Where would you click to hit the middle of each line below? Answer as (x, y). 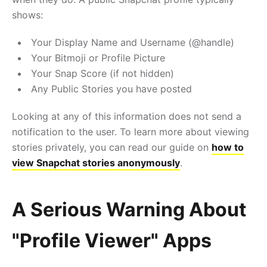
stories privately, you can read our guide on (112, 147)
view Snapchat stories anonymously (96, 162)
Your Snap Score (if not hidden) (103, 73)
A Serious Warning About (129, 209)
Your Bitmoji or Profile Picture (98, 58)
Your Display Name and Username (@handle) (133, 42)
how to (228, 147)
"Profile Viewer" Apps (112, 240)
